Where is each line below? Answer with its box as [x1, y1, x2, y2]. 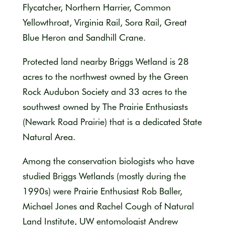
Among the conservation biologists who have [22, 155, 194, 166]
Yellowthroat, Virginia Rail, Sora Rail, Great [22, 17, 187, 28]
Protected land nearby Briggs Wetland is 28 [22, 56, 189, 67]
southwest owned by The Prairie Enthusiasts [22, 101, 188, 112]
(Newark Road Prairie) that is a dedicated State [22, 116, 202, 127]
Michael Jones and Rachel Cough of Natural [22, 200, 194, 211]
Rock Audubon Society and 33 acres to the [22, 86, 187, 97]
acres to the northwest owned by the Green [22, 71, 188, 82]
